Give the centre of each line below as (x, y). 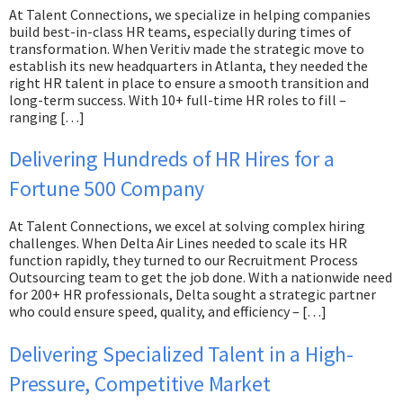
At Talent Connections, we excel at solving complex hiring (187, 226)
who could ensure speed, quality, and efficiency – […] (168, 312)
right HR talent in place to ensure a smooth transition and (189, 82)
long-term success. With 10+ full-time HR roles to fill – (178, 99)
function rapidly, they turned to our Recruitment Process (184, 260)
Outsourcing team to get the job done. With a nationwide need (201, 278)
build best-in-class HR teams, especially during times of (180, 31)
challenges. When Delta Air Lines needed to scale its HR (178, 243)
